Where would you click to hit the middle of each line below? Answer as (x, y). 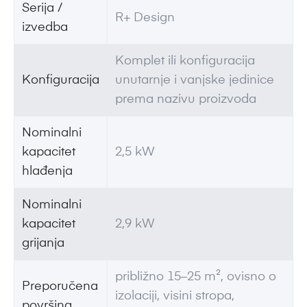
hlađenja (47, 171)
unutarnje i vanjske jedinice (194, 80)
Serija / (42, 8)
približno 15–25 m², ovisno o (195, 277)
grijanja (43, 243)
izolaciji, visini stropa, (174, 296)
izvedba (45, 27)
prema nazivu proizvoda (185, 99)
